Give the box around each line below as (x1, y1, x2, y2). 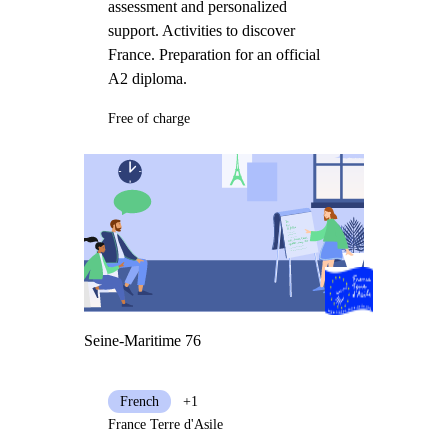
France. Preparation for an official (107, 46, 320, 64)
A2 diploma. (107, 70, 187, 88)
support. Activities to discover (107, 22, 295, 40)
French (119, 393, 159, 409)
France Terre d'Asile (107, 416, 223, 432)
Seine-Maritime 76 (83, 331, 201, 349)
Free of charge (107, 110, 190, 126)
